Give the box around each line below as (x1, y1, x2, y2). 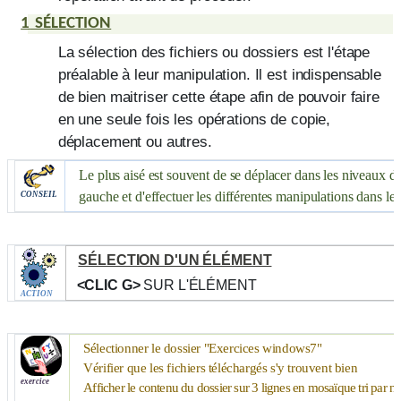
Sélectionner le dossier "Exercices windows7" (83, 340, 322, 355)
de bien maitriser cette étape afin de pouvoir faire (57, 87, 380, 106)
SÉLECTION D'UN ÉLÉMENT (78, 252, 272, 268)
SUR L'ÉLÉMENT (143, 277, 257, 293)
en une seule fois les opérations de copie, (57, 109, 331, 128)
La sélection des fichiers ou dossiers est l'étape (57, 42, 371, 61)
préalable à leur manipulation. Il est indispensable (57, 64, 381, 83)
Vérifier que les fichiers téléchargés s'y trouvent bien (83, 360, 358, 375)
